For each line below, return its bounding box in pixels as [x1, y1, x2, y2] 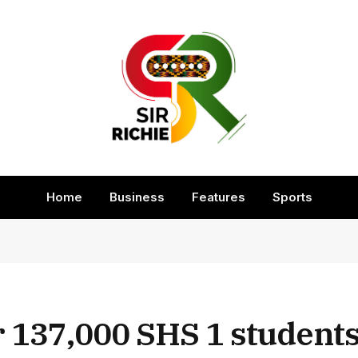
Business [109, 189, 165, 205]
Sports [272, 189, 312, 205]
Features [191, 189, 245, 205]
